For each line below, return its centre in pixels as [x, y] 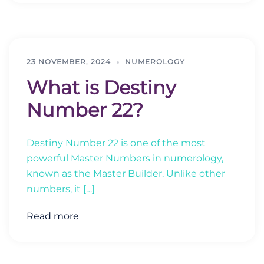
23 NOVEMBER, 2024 [69, 62]
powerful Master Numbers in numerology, [125, 158]
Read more [53, 216]
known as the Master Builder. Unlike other [126, 174]
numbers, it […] [61, 189]
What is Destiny [101, 88]
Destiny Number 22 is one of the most [116, 143]
